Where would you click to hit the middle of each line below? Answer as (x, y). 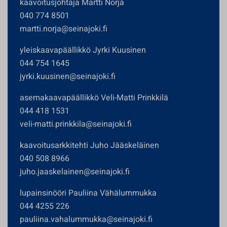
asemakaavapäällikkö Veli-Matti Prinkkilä (94, 98)
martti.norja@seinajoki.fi (64, 29)
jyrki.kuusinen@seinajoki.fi (68, 77)
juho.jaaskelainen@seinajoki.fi (75, 172)
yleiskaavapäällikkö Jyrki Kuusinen (83, 50)
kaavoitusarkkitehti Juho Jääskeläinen (89, 145)
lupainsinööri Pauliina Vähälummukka (88, 193)
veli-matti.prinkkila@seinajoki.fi (76, 124)
